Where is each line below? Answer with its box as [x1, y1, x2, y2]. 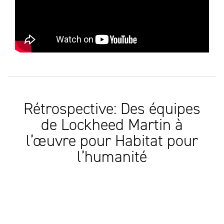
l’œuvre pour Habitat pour [26, 131, 198, 151]
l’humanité [77, 147, 147, 167]
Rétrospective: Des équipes [23, 99, 200, 119]
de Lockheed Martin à [41, 115, 183, 135]
